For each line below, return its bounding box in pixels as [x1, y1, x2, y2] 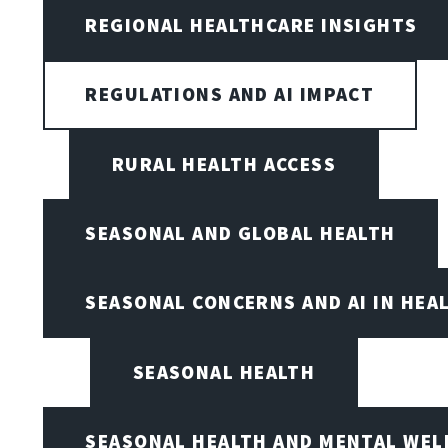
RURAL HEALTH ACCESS [111, 151, 337, 176]
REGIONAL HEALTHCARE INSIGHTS [85, 12, 418, 37]
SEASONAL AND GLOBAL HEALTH [85, 220, 396, 245]
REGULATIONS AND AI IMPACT [85, 82, 375, 107]
